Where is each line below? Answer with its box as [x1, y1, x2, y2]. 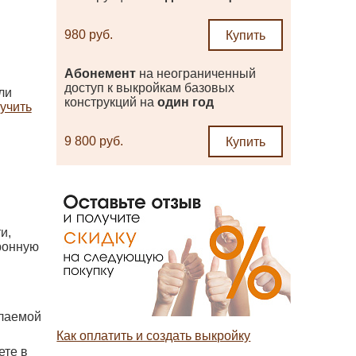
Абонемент [64, 67, 137, 80]
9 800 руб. [64, 134, 124, 148]
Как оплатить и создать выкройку [56, 329, 251, 342]
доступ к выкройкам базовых [64, 81, 235, 95]
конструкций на [64, 95, 158, 109]
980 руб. [64, 28, 114, 41]
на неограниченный [136, 67, 257, 80]
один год [157, 95, 215, 109]
